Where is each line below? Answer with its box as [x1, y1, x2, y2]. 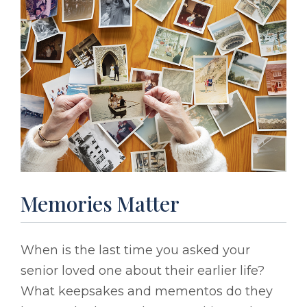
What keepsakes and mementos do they [21, 283, 273, 299]
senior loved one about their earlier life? [21, 262, 265, 278]
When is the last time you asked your [21, 242, 250, 258]
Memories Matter [21, 189, 180, 217]
